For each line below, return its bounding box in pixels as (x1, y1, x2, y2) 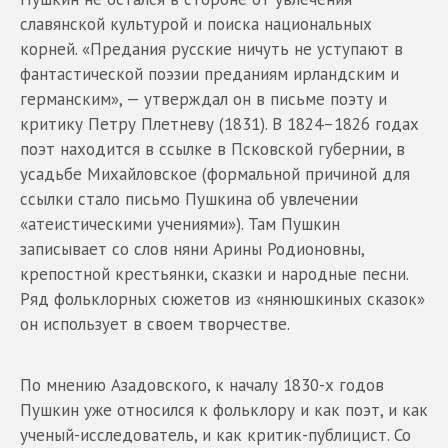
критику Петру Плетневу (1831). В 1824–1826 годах (20, 112, 419, 135)
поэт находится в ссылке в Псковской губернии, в (20, 137, 405, 160)
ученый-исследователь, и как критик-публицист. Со (20, 423, 411, 446)
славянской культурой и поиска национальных (20, 12, 372, 35)
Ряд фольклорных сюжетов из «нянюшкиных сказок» (20, 287, 425, 310)
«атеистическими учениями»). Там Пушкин (20, 212, 340, 235)
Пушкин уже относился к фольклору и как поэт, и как (20, 398, 428, 421)
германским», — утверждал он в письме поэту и (20, 87, 387, 110)
